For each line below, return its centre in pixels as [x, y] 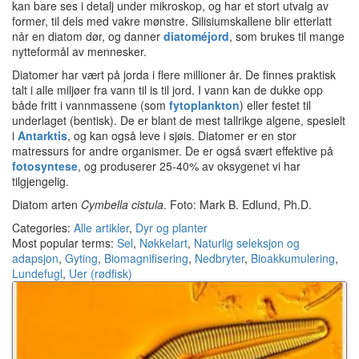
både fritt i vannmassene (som [91, 105]
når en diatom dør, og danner [88, 36]
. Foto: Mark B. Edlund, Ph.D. [238, 204]
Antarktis [42, 135]
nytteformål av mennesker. [79, 51]
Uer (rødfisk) [101, 273]
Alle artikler [101, 227]
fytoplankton [204, 105]
